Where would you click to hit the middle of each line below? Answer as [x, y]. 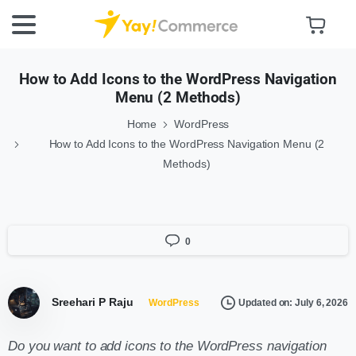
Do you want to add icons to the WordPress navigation [167, 346]
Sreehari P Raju [92, 302]
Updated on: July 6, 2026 [293, 302]
